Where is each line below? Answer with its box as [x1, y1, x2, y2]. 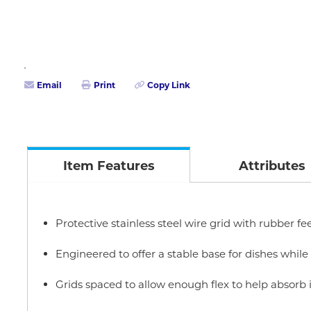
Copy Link [147, 79, 190, 90]
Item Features [62, 158, 155, 174]
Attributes [238, 158, 305, 174]
